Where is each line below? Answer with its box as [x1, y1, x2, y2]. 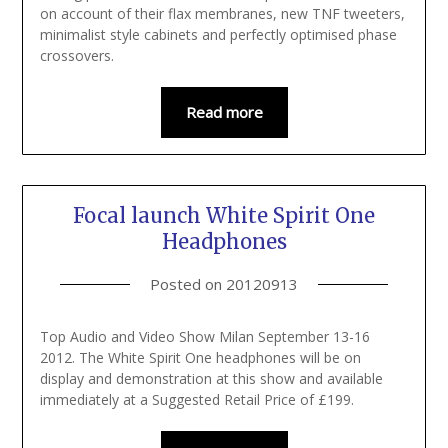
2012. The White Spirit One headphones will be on [39, 347, 361, 367]
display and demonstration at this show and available [39, 368, 383, 388]
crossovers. [39, 46, 114, 66]
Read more [185, 102, 263, 123]
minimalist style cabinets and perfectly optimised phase [39, 25, 397, 45]
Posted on [150, 273, 226, 294]
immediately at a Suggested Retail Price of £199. [39, 389, 354, 409]
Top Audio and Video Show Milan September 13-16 [39, 326, 370, 346]
